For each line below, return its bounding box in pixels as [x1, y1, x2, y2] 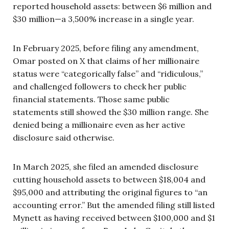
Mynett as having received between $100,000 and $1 [13, 212, 215, 223]
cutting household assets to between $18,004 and [13, 174, 205, 185]
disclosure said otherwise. [13, 132, 114, 143]
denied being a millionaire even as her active [13, 119, 185, 130]
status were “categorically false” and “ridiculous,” [13, 68, 203, 79]
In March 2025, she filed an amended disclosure [13, 161, 198, 172]
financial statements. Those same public [13, 94, 170, 104]
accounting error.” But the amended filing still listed [13, 199, 215, 210]
